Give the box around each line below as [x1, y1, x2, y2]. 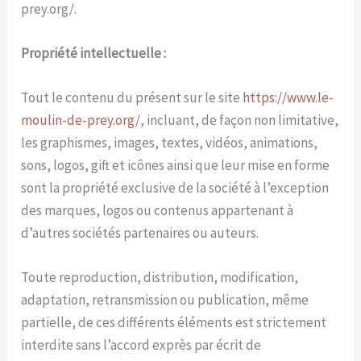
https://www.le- [243, 89, 334, 107]
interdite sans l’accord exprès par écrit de [21, 336, 262, 355]
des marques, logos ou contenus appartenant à [21, 201, 294, 220]
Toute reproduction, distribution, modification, [21, 268, 299, 287]
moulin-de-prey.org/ [21, 111, 141, 130]
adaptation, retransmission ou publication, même [21, 291, 309, 309]
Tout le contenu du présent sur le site [21, 89, 243, 107]
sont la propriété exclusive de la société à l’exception [21, 179, 330, 197]
